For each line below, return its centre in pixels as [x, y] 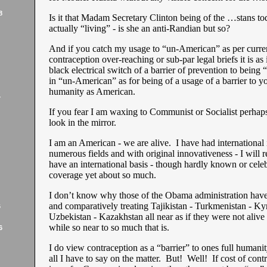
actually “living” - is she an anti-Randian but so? [139, 28]
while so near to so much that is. [109, 227]
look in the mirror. [83, 122]
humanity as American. [93, 91]
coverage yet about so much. [102, 175]
